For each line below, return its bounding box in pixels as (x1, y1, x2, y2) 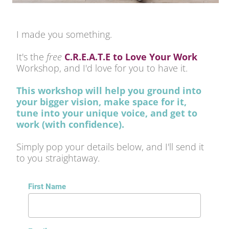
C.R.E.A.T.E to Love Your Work (64, 50, 198, 63)
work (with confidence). (16, 118, 127, 130)
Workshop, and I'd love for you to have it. (16, 61, 191, 74)
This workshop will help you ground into (16, 84, 202, 97)
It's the (16, 50, 47, 63)
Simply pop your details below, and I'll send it (16, 140, 204, 153)
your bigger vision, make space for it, (16, 95, 187, 108)
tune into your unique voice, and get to (16, 106, 198, 119)
